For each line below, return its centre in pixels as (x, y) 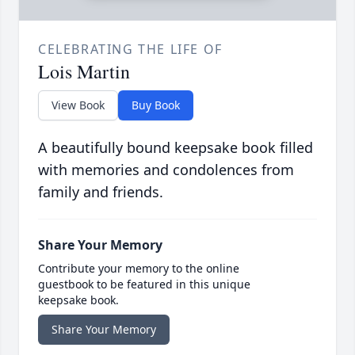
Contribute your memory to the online (139, 269)
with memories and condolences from (166, 170)
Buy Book (156, 105)
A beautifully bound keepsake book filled (176, 148)
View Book (78, 105)
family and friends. (101, 192)
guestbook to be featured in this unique (144, 284)
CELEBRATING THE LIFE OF (130, 50)
